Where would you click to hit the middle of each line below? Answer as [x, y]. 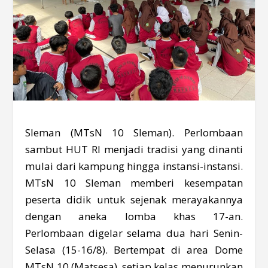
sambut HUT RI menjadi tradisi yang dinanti [134, 150]
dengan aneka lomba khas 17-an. [134, 217]
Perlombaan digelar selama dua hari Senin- [134, 233]
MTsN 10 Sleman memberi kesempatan [134, 183]
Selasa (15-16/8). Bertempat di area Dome [134, 250]
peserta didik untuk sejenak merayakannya [134, 200]
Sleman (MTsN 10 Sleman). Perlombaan [134, 133]
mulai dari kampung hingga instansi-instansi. [134, 166]
